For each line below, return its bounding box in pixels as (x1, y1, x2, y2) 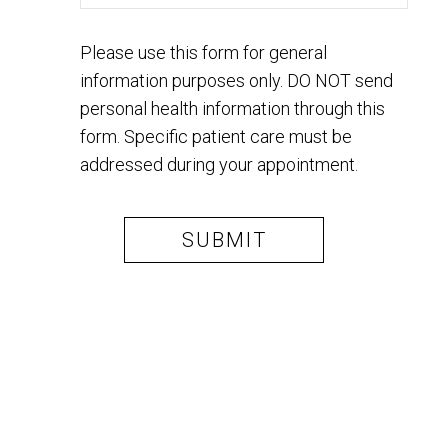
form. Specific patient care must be (80, 126, 352, 148)
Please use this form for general (80, 42, 327, 64)
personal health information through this (80, 98, 385, 120)
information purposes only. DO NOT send (80, 70, 393, 92)
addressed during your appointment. (80, 154, 358, 176)
